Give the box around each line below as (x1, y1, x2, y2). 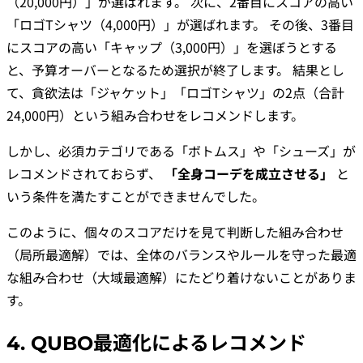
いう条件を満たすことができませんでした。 (6, 186, 265, 206)
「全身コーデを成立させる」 (164, 163, 333, 183)
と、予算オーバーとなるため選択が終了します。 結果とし (6, 59, 344, 79)
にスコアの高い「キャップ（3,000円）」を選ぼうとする (6, 36, 337, 57)
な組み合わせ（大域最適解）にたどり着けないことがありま (6, 267, 357, 287)
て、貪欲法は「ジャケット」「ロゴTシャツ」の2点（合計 (6, 82, 344, 102)
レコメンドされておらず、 (6, 163, 164, 183)
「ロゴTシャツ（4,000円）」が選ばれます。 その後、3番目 (6, 14, 354, 34)
